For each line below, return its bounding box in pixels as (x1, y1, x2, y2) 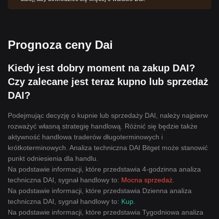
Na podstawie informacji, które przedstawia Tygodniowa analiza (8, 208, 203, 216)
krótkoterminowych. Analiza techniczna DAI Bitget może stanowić (8, 144, 208, 152)
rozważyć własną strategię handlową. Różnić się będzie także (8, 122, 197, 130)
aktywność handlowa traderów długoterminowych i (8, 133, 163, 141)
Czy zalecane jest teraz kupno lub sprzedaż (8, 76, 208, 87)
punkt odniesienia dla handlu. (8, 154, 98, 162)
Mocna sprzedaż (121, 176, 173, 184)
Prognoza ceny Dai (8, 38, 113, 51)
